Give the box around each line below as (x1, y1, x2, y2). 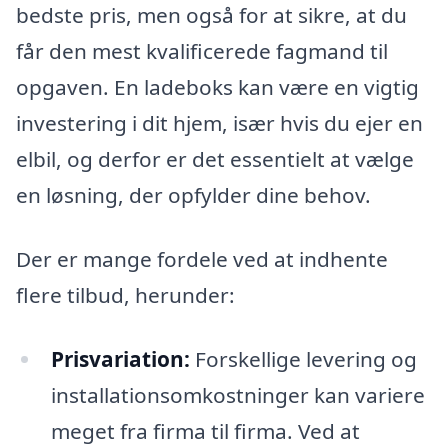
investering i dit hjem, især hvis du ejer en (16, 109, 423, 138)
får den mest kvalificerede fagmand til (16, 37, 388, 66)
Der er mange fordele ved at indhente (16, 244, 388, 273)
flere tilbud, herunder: (16, 280, 235, 309)
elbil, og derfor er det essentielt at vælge (16, 145, 414, 174)
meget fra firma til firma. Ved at (50, 416, 360, 445)
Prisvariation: (50, 344, 190, 373)
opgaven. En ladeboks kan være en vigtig (16, 73, 419, 102)
